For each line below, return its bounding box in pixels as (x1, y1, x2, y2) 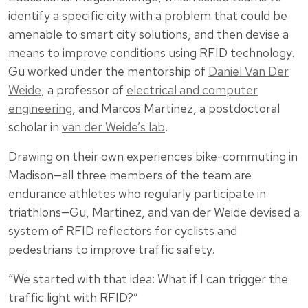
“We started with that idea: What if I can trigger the (8, 270, 288, 287)
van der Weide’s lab (62, 118, 165, 135)
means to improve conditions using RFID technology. (8, 44, 294, 60)
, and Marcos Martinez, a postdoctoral (72, 100, 280, 116)
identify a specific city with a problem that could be (8, 7, 287, 23)
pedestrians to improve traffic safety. (8, 241, 214, 257)
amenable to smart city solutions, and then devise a (8, 25, 289, 42)
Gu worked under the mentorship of (8, 63, 208, 79)
